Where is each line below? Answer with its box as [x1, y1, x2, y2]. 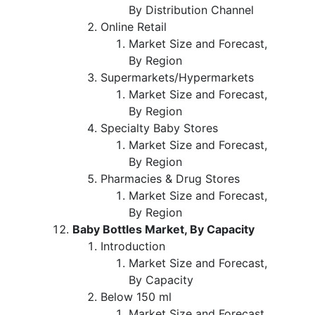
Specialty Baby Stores [101, 120, 218, 135]
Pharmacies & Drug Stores [101, 171, 240, 186]
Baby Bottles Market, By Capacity [72, 221, 255, 236]
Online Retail [101, 19, 170, 34]
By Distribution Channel [129, 2, 254, 17]
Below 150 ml [101, 289, 172, 304]
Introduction [101, 238, 165, 253]
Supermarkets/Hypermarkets [101, 70, 254, 84]
